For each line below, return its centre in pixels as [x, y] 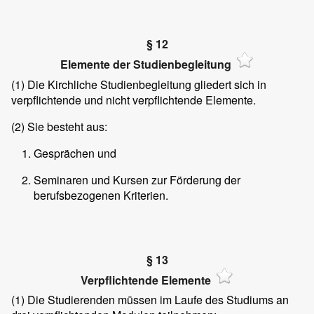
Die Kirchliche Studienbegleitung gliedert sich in [145, 84]
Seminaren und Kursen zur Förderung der [137, 179]
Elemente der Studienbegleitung [146, 64]
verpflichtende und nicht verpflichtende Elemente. [134, 100]
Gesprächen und [75, 153]
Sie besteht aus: [66, 126]
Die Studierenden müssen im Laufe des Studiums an [157, 300]
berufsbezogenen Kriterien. [101, 195]
